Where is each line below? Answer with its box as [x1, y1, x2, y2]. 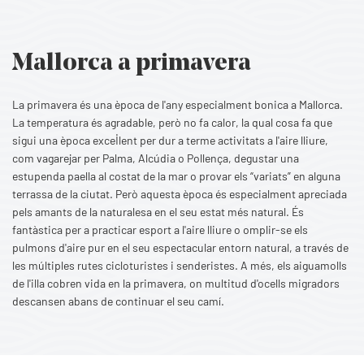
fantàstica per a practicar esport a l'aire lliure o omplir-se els [12, 223, 308, 236]
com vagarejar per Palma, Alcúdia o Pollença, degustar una [12, 151, 299, 165]
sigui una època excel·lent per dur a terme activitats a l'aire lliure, [12, 133, 328, 147]
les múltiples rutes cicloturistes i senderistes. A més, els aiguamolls [12, 258, 347, 272]
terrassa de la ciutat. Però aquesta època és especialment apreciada [12, 187, 347, 201]
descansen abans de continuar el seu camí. [12, 294, 224, 308]
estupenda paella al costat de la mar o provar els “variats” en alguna [12, 169, 340, 183]
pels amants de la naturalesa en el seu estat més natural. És [12, 205, 304, 219]
